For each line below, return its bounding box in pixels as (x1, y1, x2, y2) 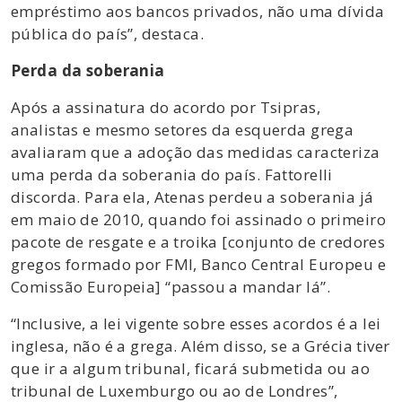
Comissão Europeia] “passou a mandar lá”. (11, 275, 330, 297)
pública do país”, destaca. (11, 22, 205, 44)
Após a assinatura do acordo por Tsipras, (11, 96, 320, 118)
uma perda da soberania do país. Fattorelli (11, 163, 333, 185)
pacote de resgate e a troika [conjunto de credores (11, 231, 386, 252)
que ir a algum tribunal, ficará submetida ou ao (11, 357, 370, 379)
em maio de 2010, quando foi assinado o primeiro (11, 208, 386, 230)
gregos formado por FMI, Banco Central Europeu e (11, 253, 386, 275)
